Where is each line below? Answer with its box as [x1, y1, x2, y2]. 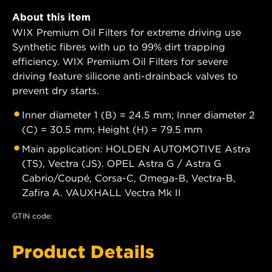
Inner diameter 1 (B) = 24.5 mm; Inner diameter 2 [22, 109, 255, 121]
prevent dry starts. [12, 84, 99, 97]
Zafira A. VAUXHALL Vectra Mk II [22, 186, 181, 199]
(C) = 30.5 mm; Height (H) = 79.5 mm [22, 123, 202, 136]
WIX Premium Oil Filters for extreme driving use [12, 26, 241, 39]
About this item [12, 12, 90, 24]
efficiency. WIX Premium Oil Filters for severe [12, 55, 228, 68]
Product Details [12, 241, 154, 262]
